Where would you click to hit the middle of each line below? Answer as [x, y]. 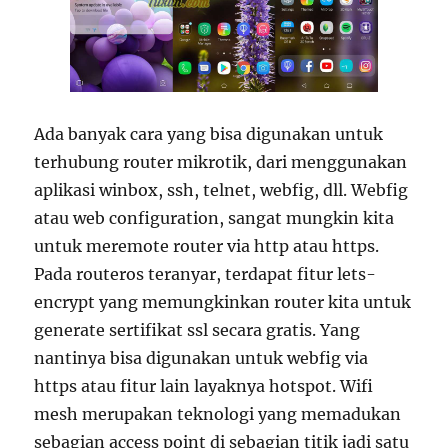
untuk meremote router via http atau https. [207, 245]
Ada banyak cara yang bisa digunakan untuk [209, 133]
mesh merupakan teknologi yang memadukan [218, 413]
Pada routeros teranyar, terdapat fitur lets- [205, 273]
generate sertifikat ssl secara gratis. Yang [197, 329]
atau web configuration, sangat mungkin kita [214, 217]
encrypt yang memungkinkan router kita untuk [223, 301]
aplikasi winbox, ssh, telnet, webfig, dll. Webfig [221, 189]
